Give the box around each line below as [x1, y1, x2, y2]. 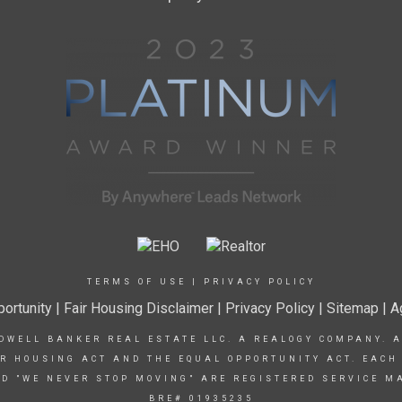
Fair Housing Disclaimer [63, 299, 214, 317]
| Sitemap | [318, 299, 390, 317]
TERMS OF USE [86, 276, 187, 286]
